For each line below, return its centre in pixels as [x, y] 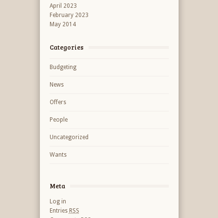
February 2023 [69, 15]
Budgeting [63, 67]
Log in [58, 201]
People [58, 120]
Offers [58, 102]
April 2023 [63, 6]
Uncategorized [69, 137]
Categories [66, 47]
